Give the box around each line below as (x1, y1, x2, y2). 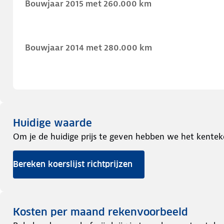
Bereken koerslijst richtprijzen (13, 159, 132, 169)
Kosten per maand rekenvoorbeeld (13, 205, 188, 218)
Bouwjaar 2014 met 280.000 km (25, 42, 152, 53)
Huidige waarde (13, 116, 92, 129)
